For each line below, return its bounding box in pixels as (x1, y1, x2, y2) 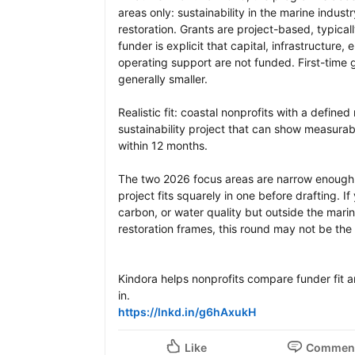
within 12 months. (118, 139, 208, 153)
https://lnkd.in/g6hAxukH (118, 305, 256, 319)
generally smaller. (118, 72, 208, 86)
